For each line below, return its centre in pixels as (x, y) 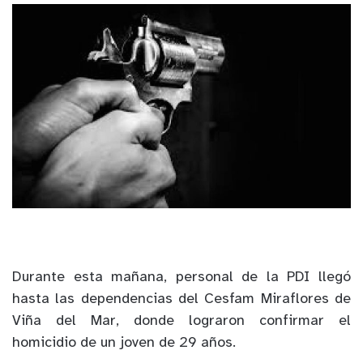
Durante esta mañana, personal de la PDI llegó (181, 278)
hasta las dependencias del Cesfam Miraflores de (181, 300)
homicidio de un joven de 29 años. (124, 344)
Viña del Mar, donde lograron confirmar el (181, 322)
